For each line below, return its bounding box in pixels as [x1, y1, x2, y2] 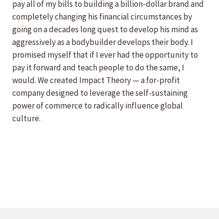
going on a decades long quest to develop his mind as [12, 24, 198, 35]
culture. [12, 113, 41, 124]
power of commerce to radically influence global [12, 100, 183, 111]
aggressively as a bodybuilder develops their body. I [12, 37, 193, 47]
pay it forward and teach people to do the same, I [12, 62, 184, 73]
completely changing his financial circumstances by [12, 11, 192, 22]
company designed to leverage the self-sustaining [12, 88, 188, 98]
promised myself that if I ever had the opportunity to [12, 49, 198, 60]
